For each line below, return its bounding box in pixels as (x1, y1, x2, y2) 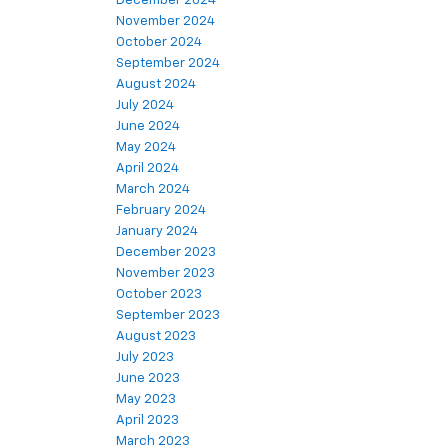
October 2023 (116, 288, 202, 302)
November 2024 (116, 15, 215, 29)
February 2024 (116, 204, 206, 218)
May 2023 (116, 393, 176, 407)
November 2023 (116, 267, 215, 281)
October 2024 (116, 36, 202, 50)
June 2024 (116, 120, 180, 134)
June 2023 (116, 372, 180, 386)
